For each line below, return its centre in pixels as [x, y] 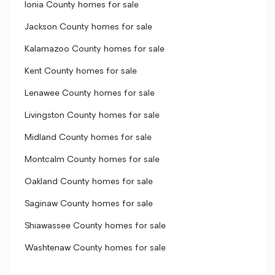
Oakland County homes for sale [89, 182]
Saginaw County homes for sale [89, 204]
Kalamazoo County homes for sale [95, 49]
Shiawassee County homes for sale [95, 226]
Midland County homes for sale [88, 138]
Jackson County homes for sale [88, 27]
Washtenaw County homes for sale [95, 248]
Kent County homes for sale [81, 72]
